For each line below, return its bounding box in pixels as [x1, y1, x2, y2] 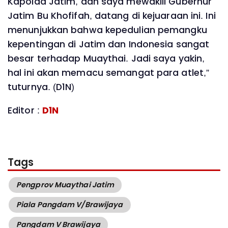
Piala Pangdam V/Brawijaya [16, 199, 123, 210]
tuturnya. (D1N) [8, 81, 75, 94]
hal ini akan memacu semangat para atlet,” [8, 67, 210, 79]
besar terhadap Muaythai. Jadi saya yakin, [8, 52, 205, 65]
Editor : [8, 104, 42, 117]
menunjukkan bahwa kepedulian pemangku [8, 24, 207, 37]
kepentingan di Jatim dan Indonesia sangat [8, 38, 210, 51]
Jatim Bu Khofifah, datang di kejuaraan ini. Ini [8, 10, 216, 22]
